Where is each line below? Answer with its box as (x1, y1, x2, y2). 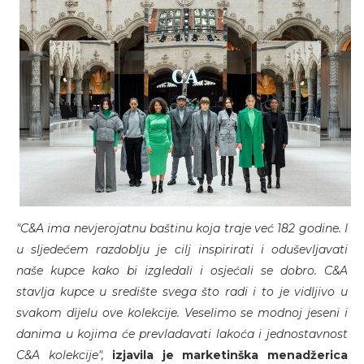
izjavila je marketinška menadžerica (112, 347, 349, 362)
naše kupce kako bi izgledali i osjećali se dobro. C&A (16, 262, 348, 278)
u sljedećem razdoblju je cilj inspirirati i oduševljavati (16, 241, 348, 257)
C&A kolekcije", (16, 347, 104, 362)
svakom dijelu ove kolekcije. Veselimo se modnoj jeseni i (16, 305, 348, 320)
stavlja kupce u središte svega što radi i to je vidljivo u (16, 284, 348, 299)
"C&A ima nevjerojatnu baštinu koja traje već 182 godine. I (16, 220, 348, 236)
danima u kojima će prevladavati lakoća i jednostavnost (16, 326, 348, 341)
